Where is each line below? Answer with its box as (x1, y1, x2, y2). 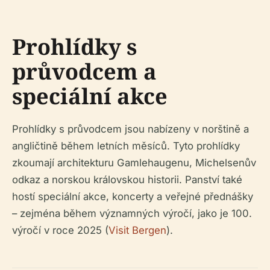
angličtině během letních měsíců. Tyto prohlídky (12, 140, 240, 152)
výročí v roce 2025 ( (12, 224, 108, 237)
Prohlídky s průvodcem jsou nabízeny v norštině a (12, 123, 249, 136)
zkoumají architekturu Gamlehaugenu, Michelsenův (12, 157, 256, 169)
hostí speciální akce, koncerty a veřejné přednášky (12, 190, 253, 203)
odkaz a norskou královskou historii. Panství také (12, 174, 242, 186)
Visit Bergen (108, 224, 166, 237)
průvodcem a (12, 57, 157, 87)
